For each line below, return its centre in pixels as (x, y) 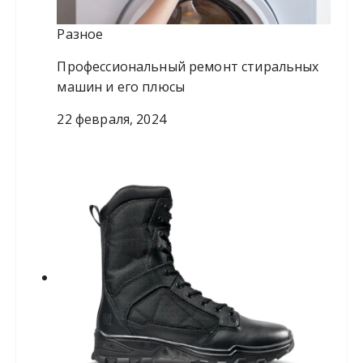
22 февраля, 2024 (111, 120)
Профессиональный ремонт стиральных (188, 67)
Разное (80, 34)
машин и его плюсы (121, 87)
